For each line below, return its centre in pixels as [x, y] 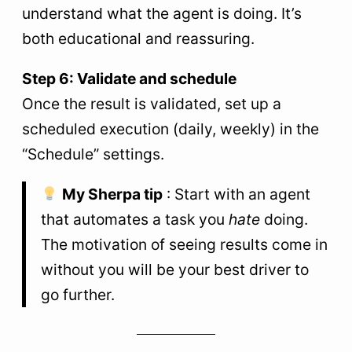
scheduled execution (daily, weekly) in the [170, 129]
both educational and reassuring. [138, 38]
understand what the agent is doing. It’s [162, 13]
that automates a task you [134, 220]
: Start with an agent [236, 194]
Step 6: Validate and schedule [129, 79]
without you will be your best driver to [174, 270]
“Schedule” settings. [93, 154]
